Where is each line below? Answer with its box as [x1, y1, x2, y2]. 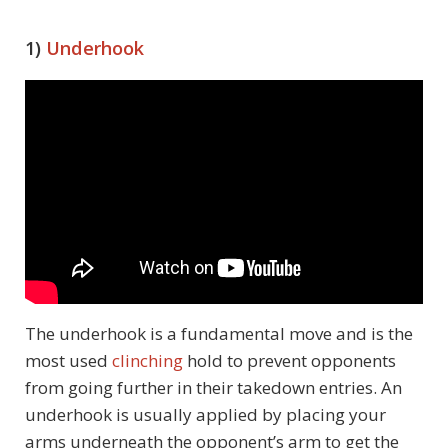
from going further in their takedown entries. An [25, 376, 402, 400]
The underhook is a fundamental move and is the [25, 322, 413, 346]
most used [25, 349, 112, 373]
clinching [112, 349, 183, 373]
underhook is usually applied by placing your [25, 403, 386, 427]
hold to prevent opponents [183, 349, 396, 373]
